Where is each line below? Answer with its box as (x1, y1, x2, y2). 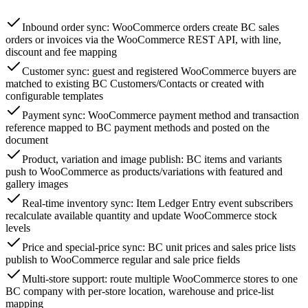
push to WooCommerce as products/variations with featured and (5, 166, 283, 178)
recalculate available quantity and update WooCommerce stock (5, 210, 277, 222)
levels (5, 222, 30, 234)
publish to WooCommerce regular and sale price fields (5, 254, 240, 266)
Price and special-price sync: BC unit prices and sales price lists (22, 241, 296, 254)
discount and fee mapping (5, 46, 117, 58)
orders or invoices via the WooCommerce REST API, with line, (5, 34, 281, 46)
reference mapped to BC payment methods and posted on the (5, 122, 269, 134)
